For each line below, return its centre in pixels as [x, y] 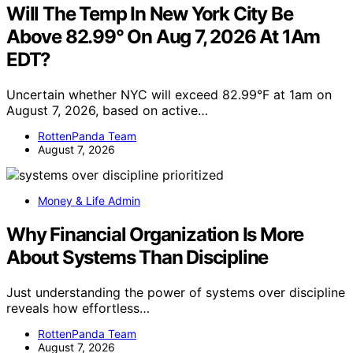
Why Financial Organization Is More [155, 235]
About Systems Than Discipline [137, 258]
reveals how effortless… [78, 308]
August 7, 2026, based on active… [107, 111]
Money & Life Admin [89, 201]
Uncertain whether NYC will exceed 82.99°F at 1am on [169, 95]
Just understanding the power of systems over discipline [176, 292]
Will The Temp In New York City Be [150, 14]
